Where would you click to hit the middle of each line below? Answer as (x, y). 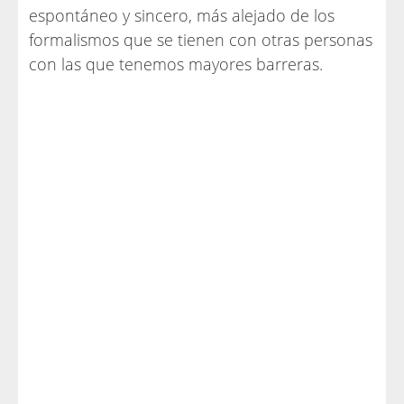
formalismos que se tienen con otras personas (201, 40)
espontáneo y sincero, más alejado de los (182, 15)
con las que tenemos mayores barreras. (176, 64)
